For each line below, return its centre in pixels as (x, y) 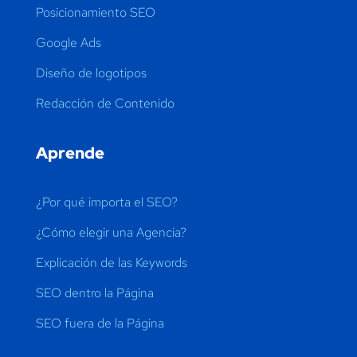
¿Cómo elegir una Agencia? (111, 232)
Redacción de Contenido (105, 103)
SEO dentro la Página (94, 293)
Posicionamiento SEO (95, 12)
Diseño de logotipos (91, 73)
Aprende (70, 153)
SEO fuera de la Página (100, 323)
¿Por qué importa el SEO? (106, 202)
